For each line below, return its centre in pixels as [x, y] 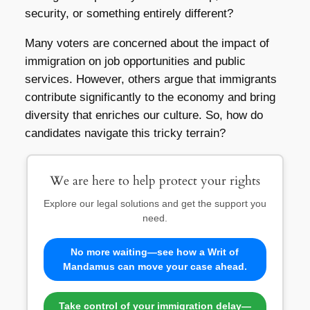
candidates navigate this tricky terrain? [125, 134]
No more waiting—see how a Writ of [155, 252]
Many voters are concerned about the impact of [147, 44]
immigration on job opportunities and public [135, 62]
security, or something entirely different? [129, 14]
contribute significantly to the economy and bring [150, 98]
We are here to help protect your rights [155, 181]
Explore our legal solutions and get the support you [155, 203]
